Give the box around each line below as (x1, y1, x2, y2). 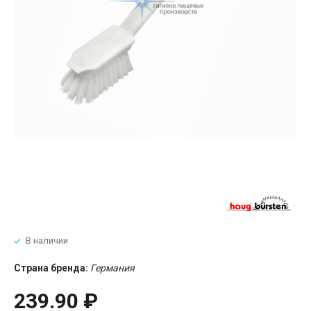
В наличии (26, 235, 68, 246)
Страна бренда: (14, 262, 88, 274)
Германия (90, 262, 135, 274)
